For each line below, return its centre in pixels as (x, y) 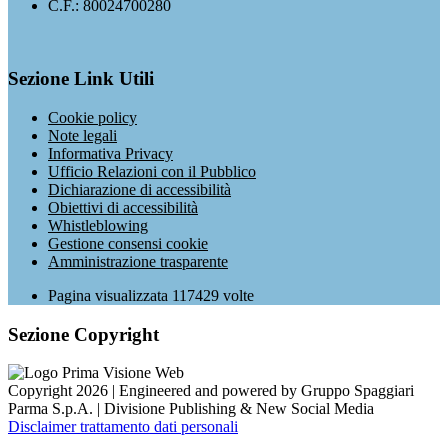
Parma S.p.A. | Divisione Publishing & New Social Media (191, 409)
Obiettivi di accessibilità (123, 207)
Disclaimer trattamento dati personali (123, 427)
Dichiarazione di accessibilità (139, 189)
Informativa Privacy (110, 153)
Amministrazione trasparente (138, 261)
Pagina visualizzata (110, 295)
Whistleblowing (98, 225)
